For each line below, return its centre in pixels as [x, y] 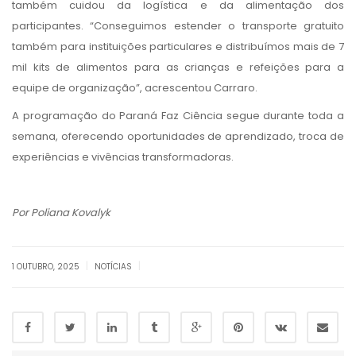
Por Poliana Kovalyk [61, 212]
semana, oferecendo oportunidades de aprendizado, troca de [178, 136]
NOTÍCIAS [113, 266]
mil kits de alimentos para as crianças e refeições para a [178, 67]
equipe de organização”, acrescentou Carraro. [135, 87]
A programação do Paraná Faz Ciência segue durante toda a [178, 115]
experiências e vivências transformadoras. [123, 157]
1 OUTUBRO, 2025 [47, 266]
